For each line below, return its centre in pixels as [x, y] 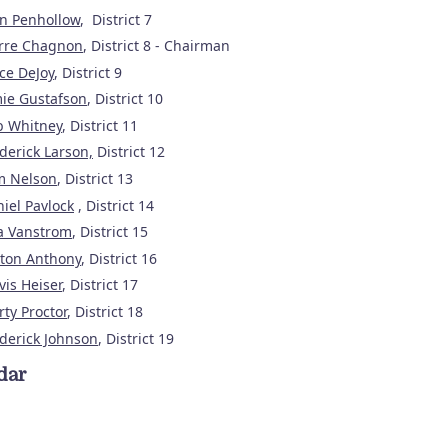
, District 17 [100, 285]
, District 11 [100, 125]
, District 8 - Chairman [156, 46]
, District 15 [110, 232]
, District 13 [95, 179]
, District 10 [127, 99]
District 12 [129, 152]
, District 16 [119, 258]
